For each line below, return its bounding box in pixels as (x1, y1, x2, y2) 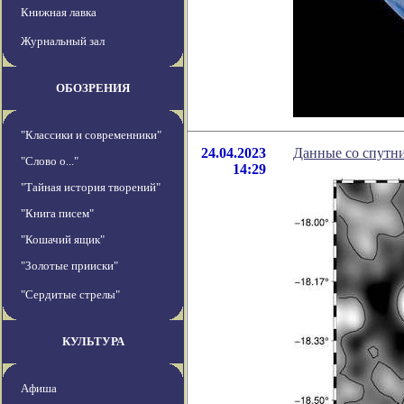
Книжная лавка (21, 5, 96, 20)
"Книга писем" (21, 207, 94, 221)
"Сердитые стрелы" (21, 288, 120, 302)
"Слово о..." (21, 154, 78, 169)
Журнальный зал (21, 34, 105, 49)
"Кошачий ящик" (21, 233, 105, 247)
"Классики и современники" (21, 128, 161, 142)
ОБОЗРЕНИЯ (56, 81, 130, 96)
